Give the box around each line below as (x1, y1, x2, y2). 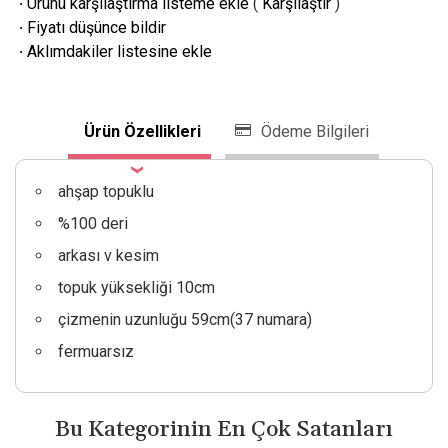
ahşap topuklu (57, 181, 154, 201)
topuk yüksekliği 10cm (57, 277, 215, 297)
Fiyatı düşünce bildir (26, 17, 166, 37)
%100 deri (57, 213, 128, 233)
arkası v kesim (57, 245, 159, 265)
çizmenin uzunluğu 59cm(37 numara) (57, 309, 312, 329)
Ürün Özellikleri (84, 121, 202, 141)
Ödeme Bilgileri (257, 121, 370, 141)
